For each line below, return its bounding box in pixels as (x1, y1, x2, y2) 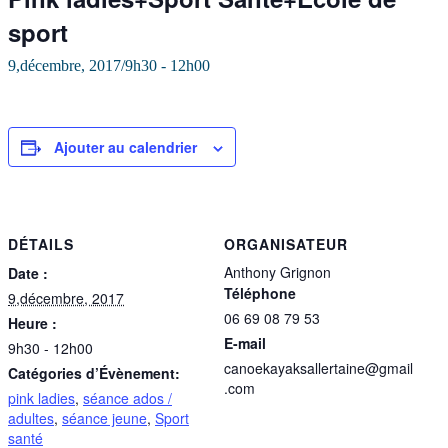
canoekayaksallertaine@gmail (224, 358, 413, 379)
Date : (8, 263, 48, 284)
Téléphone (224, 283, 296, 304)
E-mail (224, 333, 266, 354)
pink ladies (8, 388, 75, 409)
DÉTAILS (8, 234, 74, 255)
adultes (8, 408, 54, 429)
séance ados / (83, 388, 172, 409)
